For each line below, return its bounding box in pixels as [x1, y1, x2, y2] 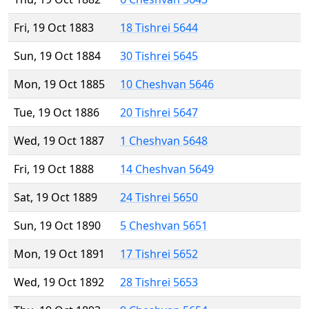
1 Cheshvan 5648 [120, 133, 208, 149]
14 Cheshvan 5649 [120, 161, 214, 177]
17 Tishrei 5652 [120, 246, 198, 262]
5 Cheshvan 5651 [120, 218, 208, 234]
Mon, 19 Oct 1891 [14, 246, 105, 262]
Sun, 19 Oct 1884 [14, 48, 101, 64]
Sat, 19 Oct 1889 [14, 190, 97, 206]
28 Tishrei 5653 [120, 275, 198, 290]
